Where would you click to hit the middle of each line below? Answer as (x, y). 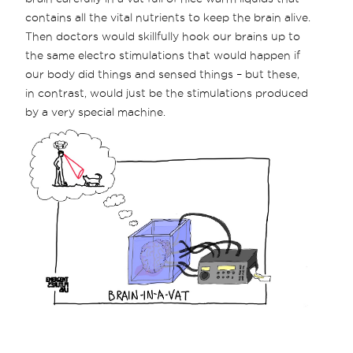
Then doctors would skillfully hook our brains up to (163, 36)
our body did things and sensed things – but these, (163, 74)
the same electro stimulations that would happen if (163, 55)
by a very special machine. (96, 111)
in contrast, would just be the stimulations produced (167, 93)
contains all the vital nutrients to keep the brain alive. (168, 17)
